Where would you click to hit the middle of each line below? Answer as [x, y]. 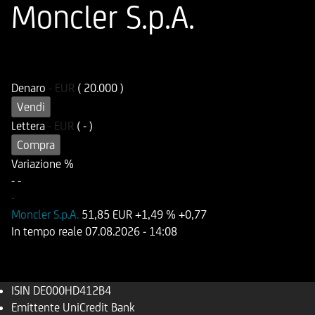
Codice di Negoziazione [146, 54]
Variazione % [43, 164]
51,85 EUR [107, 214]
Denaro [30, 88]
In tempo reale [48, 231]
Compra [36, 145]
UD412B [109, 71]
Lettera [30, 126]
